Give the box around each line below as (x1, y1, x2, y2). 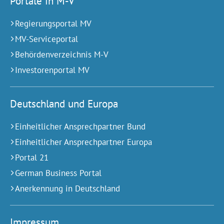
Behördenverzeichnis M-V (15, 48, 108, 60)
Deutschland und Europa (10, 96, 118, 110)
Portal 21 (15, 151, 48, 163)
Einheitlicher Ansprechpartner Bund (15, 120, 145, 132)
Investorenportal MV (15, 64, 89, 75)
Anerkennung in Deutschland (15, 182, 120, 194)
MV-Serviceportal (15, 33, 78, 44)
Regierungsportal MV (15, 17, 91, 29)
